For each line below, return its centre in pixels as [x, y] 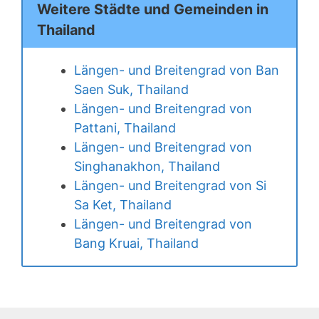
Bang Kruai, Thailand [136, 243]
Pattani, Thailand [125, 127]
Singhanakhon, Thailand [147, 166]
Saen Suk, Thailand [131, 89]
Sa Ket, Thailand [123, 204]
